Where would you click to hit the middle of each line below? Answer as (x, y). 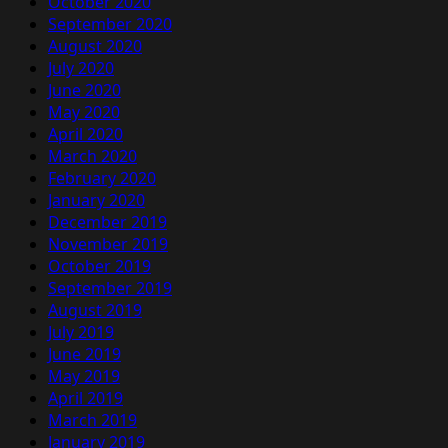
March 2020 (92, 155)
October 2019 (99, 265)
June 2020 (84, 89)
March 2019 (92, 419)
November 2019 (108, 243)
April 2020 (85, 133)
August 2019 (95, 309)
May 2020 (84, 111)
